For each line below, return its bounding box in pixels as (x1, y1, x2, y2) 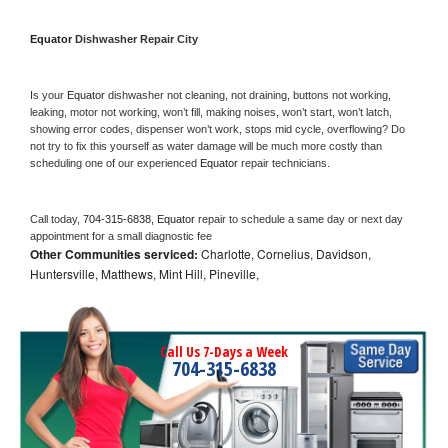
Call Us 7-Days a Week (160, 341, 288, 361)
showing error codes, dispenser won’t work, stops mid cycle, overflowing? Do (30, 122, 405, 135)
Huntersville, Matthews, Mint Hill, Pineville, (30, 264, 259, 282)
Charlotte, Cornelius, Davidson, (198, 244, 371, 262)
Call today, (30, 212, 83, 225)
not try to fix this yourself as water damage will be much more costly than (30, 139, 382, 152)
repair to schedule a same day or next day (198, 212, 403, 225)
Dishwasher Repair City (75, 32, 198, 45)
